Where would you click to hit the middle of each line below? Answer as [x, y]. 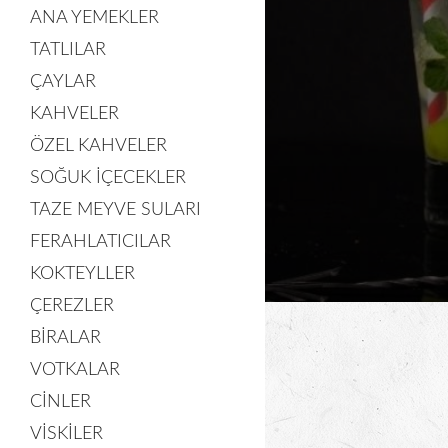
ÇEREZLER [72, 306]
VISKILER [66, 434]
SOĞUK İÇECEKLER [108, 178]
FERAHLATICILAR [100, 242]
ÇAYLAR [63, 82]
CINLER [60, 402]
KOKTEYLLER [82, 274]
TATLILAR [68, 50]
